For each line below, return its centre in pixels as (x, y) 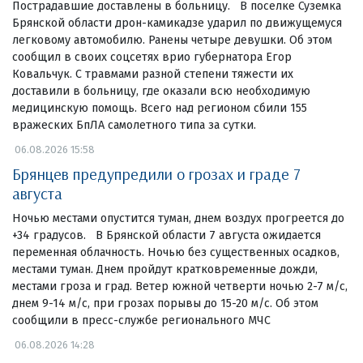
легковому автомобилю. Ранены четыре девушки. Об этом (172, 40)
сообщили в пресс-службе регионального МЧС (141, 320)
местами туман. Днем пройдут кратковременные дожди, (165, 269)
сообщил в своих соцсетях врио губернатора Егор (152, 57)
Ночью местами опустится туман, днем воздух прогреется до (178, 218)
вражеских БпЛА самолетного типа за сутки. (134, 125)
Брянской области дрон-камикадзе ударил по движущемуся (177, 23)
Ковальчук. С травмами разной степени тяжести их (153, 74)
